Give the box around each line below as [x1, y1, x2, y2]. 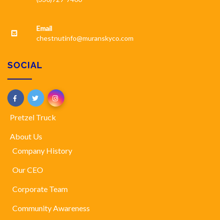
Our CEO [12, 165, 43, 174]
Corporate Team [12, 184, 68, 193]
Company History [12, 145, 72, 155]
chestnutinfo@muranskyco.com [36, 34, 134, 43]
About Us [10, 131, 42, 141]
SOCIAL [7, 59, 43, 70]
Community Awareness [12, 203, 90, 213]
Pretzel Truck [10, 112, 56, 122]
